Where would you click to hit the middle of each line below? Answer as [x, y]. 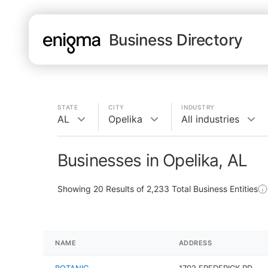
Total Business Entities [214, 189]
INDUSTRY [198, 107]
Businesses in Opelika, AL [152, 160]
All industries [210, 119]
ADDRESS [195, 243]
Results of [125, 189]
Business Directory [176, 39]
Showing [75, 189]
